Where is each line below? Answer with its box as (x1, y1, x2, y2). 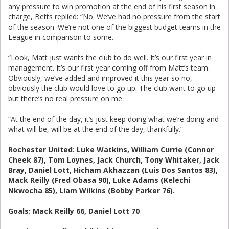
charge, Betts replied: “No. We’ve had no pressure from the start (8, 12, 220, 21)
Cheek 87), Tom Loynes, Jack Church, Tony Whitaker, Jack (8, 155, 219, 165)
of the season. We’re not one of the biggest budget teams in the (8, 22, 221, 32)
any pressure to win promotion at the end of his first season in (8, 2, 215, 11)
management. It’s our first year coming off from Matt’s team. (8, 63, 210, 73)
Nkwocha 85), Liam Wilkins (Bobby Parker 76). (8, 186, 175, 195)
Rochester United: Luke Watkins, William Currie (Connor (8, 145, 214, 154)
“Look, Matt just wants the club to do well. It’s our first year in (8, 53, 212, 62)
